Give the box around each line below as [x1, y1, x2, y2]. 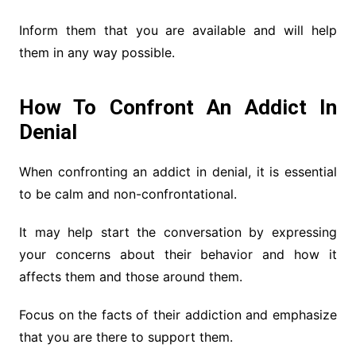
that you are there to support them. [18, 329, 233, 346]
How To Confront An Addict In [18, 95, 338, 120]
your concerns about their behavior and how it [18, 246, 338, 263]
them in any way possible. [18, 44, 175, 61]
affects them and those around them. [18, 269, 242, 285]
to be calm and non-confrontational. [18, 186, 237, 203]
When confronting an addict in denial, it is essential [18, 164, 338, 180]
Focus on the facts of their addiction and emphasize [18, 307, 338, 323]
